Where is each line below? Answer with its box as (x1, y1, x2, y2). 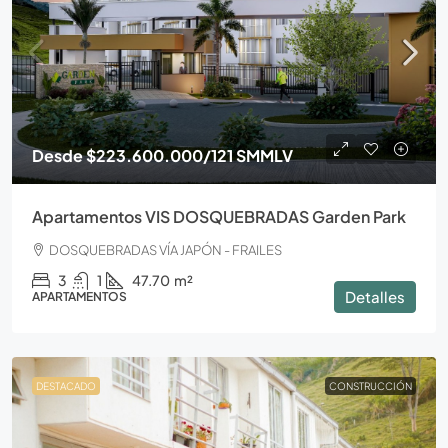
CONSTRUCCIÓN (329, 380, 412, 393)
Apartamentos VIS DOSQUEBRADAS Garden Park (32, 206, 406, 228)
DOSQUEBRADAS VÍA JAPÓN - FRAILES (49, 242, 282, 259)
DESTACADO (36, 380, 96, 393)
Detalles (345, 287, 405, 307)
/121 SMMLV (203, 145, 293, 167)
